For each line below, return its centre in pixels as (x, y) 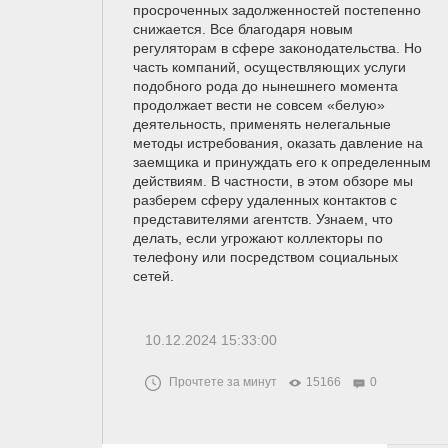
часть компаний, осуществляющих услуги (269, 67)
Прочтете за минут (223, 382)
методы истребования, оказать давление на (278, 143)
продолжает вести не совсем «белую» (259, 105)
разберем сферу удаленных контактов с (265, 200)
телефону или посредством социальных (265, 257)
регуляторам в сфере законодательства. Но (277, 48)
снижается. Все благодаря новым (243, 29)
